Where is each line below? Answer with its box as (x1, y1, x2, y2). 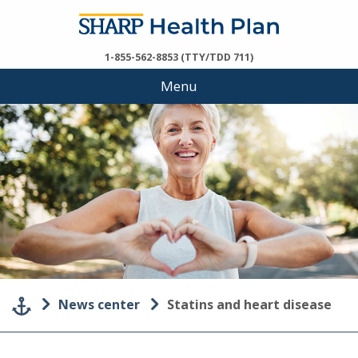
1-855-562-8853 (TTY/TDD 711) (105, 50, 253, 64)
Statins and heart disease (167, 296, 351, 313)
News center (58, 296, 140, 313)
